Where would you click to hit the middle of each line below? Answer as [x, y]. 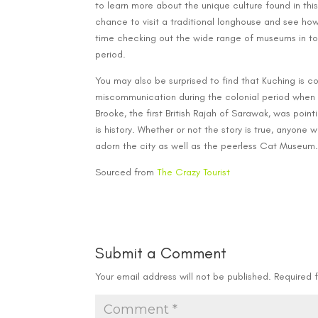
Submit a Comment [161, 253]
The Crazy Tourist [194, 172]
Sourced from [126, 172]
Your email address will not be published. [183, 276]
